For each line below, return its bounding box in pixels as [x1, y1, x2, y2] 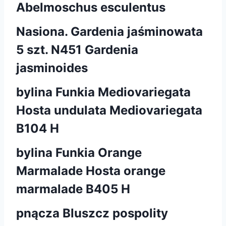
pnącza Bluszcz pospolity [16, 205, 168, 220]
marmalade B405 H [16, 181, 130, 196]
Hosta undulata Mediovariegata [16, 102, 202, 118]
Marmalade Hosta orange [16, 163, 165, 178]
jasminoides [16, 60, 88, 75]
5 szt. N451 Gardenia [16, 42, 138, 57]
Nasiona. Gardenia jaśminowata [16, 24, 203, 39]
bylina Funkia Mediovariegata [16, 84, 191, 99]
